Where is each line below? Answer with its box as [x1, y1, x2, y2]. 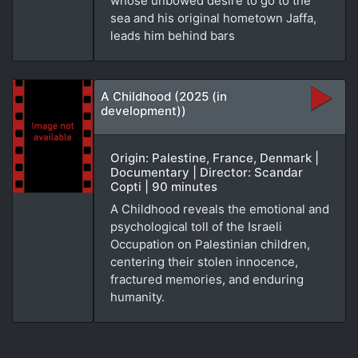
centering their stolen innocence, [110, 253, 298, 269]
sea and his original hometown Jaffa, [110, 10, 316, 26]
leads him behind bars [110, 27, 235, 43]
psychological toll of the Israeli [110, 218, 282, 234]
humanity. [110, 288, 165, 304]
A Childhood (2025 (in [101, 88, 227, 104]
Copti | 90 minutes [110, 178, 217, 194]
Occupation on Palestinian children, [110, 236, 310, 252]
